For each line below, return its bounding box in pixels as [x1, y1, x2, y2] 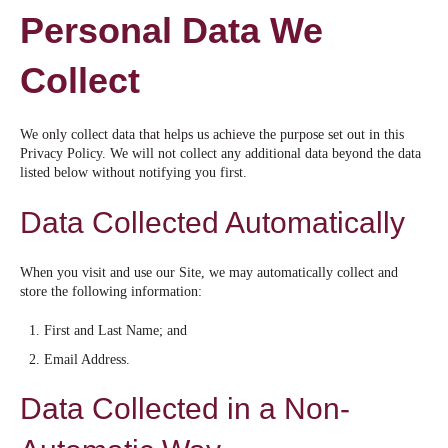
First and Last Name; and [43, 323, 187, 339]
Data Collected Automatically [20, 205, 405, 239]
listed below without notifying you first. [20, 165, 247, 181]
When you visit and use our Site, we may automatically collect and [20, 265, 398, 281]
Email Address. [43, 351, 130, 367]
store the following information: [20, 284, 202, 300]
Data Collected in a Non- [20, 392, 350, 426]
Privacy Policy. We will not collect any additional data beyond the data [20, 146, 421, 162]
